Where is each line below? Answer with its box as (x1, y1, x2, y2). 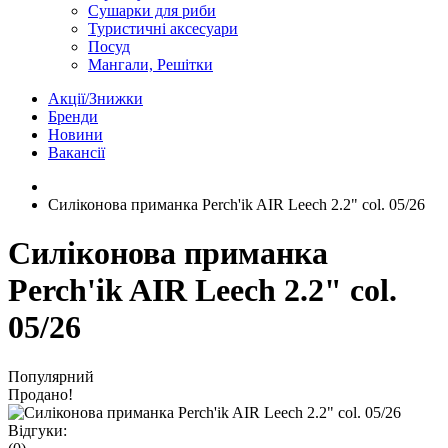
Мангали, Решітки (88, 56, 213, 73)
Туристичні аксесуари (88, 20, 238, 37)
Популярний (8, 367, 94, 385)
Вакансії (48, 144, 105, 161)
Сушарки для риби (88, 2, 216, 19)
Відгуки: (8, 421, 67, 439)
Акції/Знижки (48, 90, 143, 107)
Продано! (8, 385, 73, 403)
